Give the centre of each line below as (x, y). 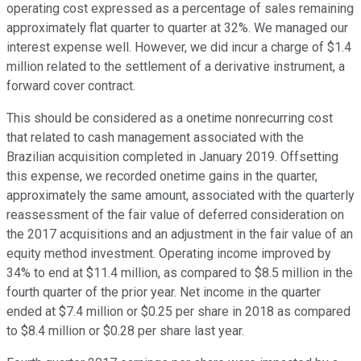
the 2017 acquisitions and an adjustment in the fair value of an (180, 234)
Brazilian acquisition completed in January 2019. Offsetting (172, 157)
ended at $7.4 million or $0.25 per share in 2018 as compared (178, 312)
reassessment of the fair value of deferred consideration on (175, 215)
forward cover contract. (71, 86)
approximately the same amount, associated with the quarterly (180, 196)
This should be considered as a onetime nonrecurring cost (170, 118)
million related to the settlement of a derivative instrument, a (176, 67)
